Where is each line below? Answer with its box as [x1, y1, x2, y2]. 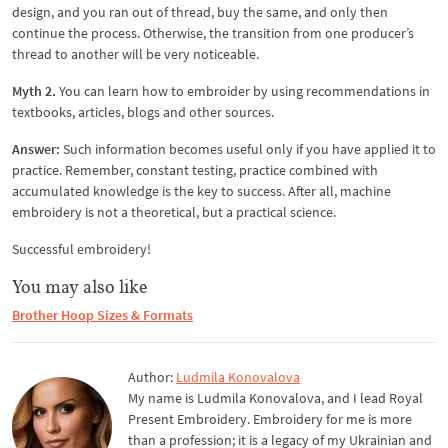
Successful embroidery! [12, 240, 151, 258]
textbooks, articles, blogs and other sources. [12, 103, 274, 121]
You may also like [12, 276, 148, 297]
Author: [128, 368, 176, 386]
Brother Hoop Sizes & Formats [12, 306, 193, 324]
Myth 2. [12, 82, 56, 100]
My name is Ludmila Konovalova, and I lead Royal [128, 389, 423, 407]
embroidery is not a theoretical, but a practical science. [12, 203, 336, 221]
